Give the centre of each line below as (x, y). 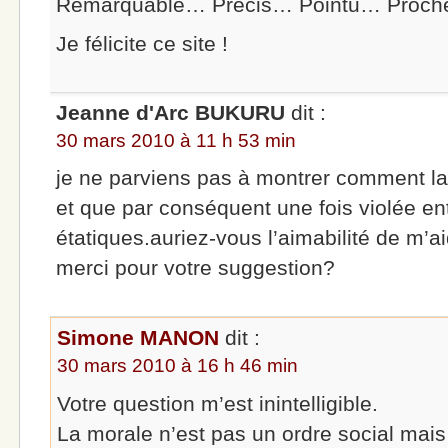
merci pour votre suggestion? (196, 268)
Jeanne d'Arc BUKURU (171, 112)
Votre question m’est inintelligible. (218, 403)
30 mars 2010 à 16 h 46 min (178, 366)
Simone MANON (138, 338)
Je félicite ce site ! (142, 43)
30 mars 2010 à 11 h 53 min (176, 140)
